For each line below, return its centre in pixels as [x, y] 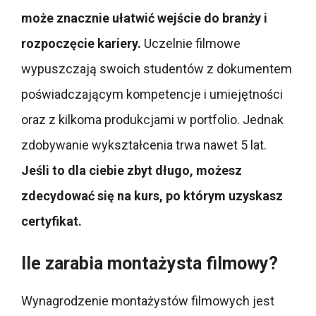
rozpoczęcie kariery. [81, 44]
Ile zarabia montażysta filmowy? [150, 264]
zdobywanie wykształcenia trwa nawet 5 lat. [144, 145]
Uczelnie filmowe [191, 44]
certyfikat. [53, 221]
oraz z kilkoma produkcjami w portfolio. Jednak [152, 120]
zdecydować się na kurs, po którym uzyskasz [152, 196]
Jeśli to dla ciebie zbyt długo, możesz [132, 171]
